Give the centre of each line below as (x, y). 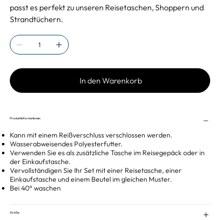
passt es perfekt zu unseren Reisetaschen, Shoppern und (107, 8)
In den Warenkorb (110, 81)
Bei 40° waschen (35, 188)
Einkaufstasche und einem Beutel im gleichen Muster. (91, 179)
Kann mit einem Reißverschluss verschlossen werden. (91, 135)
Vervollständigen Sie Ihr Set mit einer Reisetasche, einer (96, 171)
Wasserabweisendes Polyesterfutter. (66, 144)
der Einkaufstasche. (40, 162)
